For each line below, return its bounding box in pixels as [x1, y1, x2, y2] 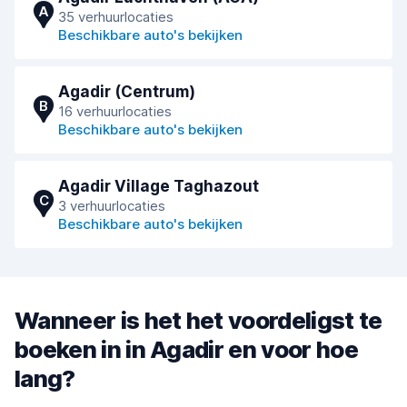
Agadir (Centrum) [58, 83, 195, 101]
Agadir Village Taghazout [58, 177, 259, 195]
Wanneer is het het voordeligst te [15, 306, 382, 334]
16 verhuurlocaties [58, 103, 172, 120]
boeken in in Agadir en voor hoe [15, 335, 358, 363]
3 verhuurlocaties [58, 197, 165, 214]
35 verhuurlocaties [58, 8, 174, 25]
